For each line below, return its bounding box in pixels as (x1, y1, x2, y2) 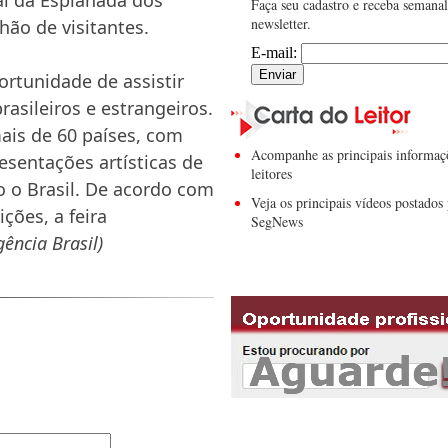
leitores (251, 164, 292, 184)
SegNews (251, 212, 303, 232)
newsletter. (251, 14, 311, 34)
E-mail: (251, 44, 301, 62)
